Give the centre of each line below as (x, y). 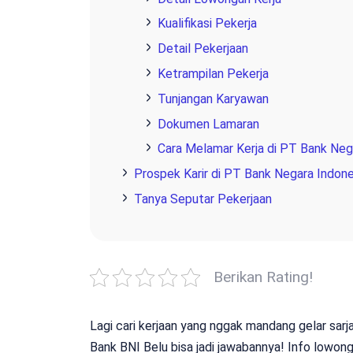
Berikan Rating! (263, 277)
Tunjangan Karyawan (213, 98)
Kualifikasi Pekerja (207, 24)
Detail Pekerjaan (203, 49)
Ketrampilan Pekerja (213, 73)
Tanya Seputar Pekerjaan (203, 199)
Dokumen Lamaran (208, 124)
